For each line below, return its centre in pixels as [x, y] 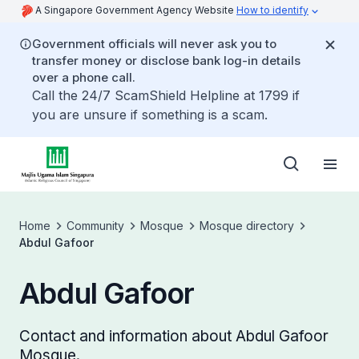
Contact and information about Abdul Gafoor [174, 336]
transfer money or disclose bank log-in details [166, 61]
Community [95, 226]
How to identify [272, 10]
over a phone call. [84, 77]
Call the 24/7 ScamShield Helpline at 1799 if [166, 95]
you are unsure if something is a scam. [150, 115]
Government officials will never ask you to [154, 44]
